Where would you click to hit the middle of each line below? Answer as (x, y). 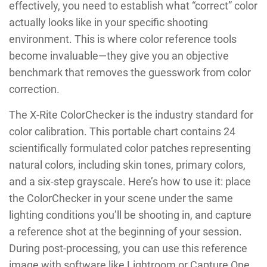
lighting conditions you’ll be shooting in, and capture (130, 215)
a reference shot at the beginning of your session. (125, 231)
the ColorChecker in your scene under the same (121, 198)
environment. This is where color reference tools (123, 39)
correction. (34, 89)
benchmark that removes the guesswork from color (130, 72)
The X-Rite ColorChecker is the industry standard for (131, 114)
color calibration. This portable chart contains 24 (122, 131)
